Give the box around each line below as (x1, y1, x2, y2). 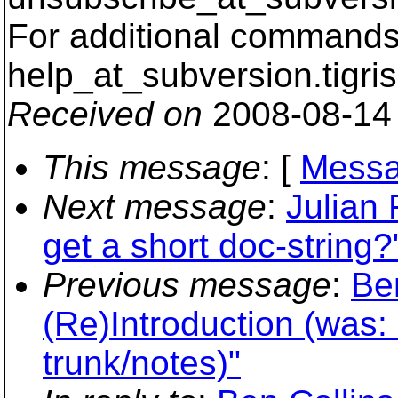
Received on (7, 95, 203, 133)
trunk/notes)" (43, 344, 241, 382)
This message (43, 148, 261, 187)
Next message (43, 187, 267, 226)
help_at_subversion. (7, 56, 322, 94)
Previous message (43, 266, 331, 304)
